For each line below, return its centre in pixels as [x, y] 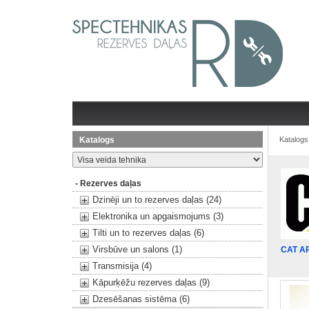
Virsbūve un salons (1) [137, 249]
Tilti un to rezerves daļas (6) [148, 233]
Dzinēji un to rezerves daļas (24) [157, 200]
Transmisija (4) [122, 266]
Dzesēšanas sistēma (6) [141, 299]
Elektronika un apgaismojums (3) [158, 216]
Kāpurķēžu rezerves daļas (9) [151, 282]
